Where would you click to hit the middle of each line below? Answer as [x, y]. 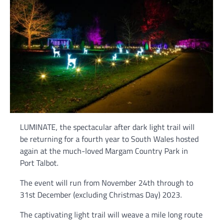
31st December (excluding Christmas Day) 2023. [101, 194]
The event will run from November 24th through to [107, 182]
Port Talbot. [39, 163]
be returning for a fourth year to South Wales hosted [109, 139]
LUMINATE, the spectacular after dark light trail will [107, 127]
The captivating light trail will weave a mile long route [111, 214]
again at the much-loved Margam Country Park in [104, 151]
